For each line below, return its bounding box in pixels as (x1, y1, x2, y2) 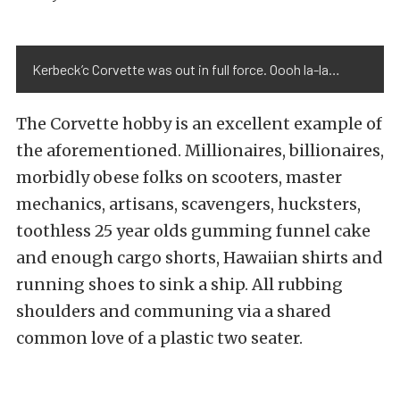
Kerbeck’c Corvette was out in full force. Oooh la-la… (32, 61, 340, 79)
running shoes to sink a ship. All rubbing (16, 274, 343, 296)
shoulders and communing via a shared (16, 301, 331, 322)
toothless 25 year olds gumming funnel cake (16, 221, 371, 242)
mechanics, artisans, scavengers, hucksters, (16, 194, 361, 215)
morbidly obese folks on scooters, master (16, 167, 342, 188)
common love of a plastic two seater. (16, 328, 303, 349)
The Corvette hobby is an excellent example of (16, 113, 382, 135)
